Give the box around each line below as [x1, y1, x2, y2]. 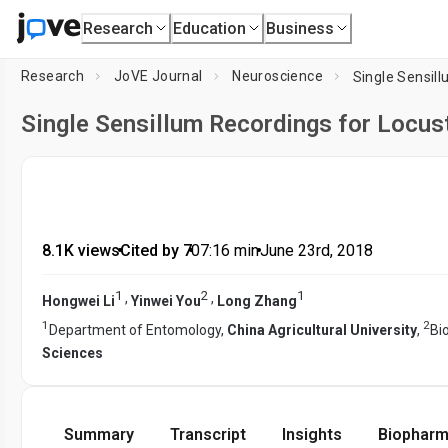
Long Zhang [217, 292, 297, 309]
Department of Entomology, [49, 322, 227, 339]
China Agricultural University [227, 322, 417, 339]
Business [266, 18, 335, 38]
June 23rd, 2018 [259, 241, 373, 260]
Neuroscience [232, 68, 324, 84]
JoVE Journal [113, 68, 203, 84]
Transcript [170, 425, 246, 445]
